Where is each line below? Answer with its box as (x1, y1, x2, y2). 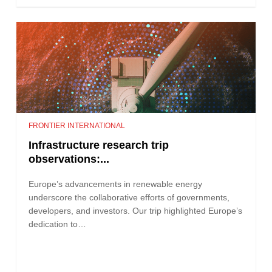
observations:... (29, 152, 110, 165)
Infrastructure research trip (29, 138, 169, 151)
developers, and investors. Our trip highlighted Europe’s (29, 205, 243, 216)
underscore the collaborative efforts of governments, (29, 192, 230, 202)
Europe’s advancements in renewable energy (29, 178, 203, 189)
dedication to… (29, 219, 87, 229)
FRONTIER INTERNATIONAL (29, 121, 126, 130)
